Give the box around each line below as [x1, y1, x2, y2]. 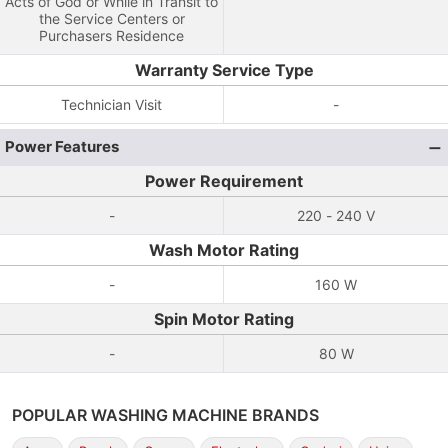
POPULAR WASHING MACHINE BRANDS [12, 405, 319, 425]
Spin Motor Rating [154, 309, 294, 329]
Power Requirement [145, 171, 303, 191]
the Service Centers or [38, 10, 185, 27]
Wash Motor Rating [149, 240, 299, 260]
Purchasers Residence [39, 27, 184, 44]
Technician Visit [61, 96, 162, 113]
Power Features [5, 137, 119, 156]
